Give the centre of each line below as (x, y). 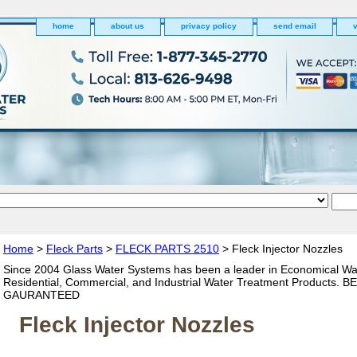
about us (127, 26)
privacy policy (209, 26)
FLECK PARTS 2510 (167, 249)
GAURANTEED (41, 295)
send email (295, 26)
